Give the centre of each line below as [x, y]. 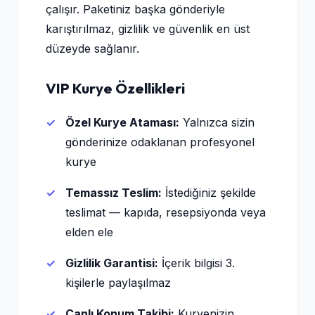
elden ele [89, 232]
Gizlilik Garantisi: [112, 263]
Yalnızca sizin [217, 122]
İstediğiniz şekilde [209, 193]
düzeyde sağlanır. [92, 49]
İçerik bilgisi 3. [197, 263]
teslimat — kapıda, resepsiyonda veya [166, 212]
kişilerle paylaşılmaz [118, 283]
